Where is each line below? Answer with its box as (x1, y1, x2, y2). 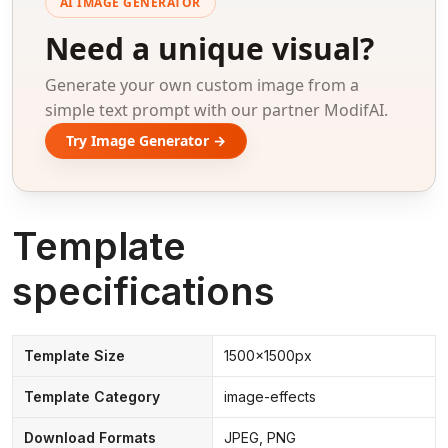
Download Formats (23, 428, 156, 446)
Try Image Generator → (66, 130, 226, 150)
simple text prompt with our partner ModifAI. (45, 98, 388, 121)
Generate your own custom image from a (45, 73, 359, 96)
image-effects (223, 387, 316, 405)
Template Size (23, 346, 125, 364)
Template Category (23, 387, 160, 405)
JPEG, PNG (223, 428, 296, 446)
